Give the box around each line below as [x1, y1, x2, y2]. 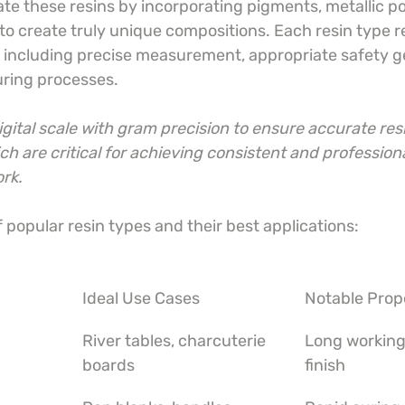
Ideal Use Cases [82, 288, 200, 308]
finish [305, 355, 345, 375]
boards [82, 355, 135, 375]
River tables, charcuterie [82, 331, 269, 351]
